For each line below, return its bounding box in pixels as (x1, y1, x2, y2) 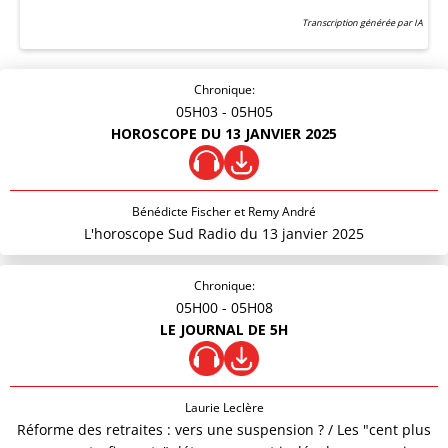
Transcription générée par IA (302, 16, 423, 29)
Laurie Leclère (184, 399, 264, 416)
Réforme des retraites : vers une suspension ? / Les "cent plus (17, 420, 431, 439)
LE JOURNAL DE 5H (160, 320, 288, 339)
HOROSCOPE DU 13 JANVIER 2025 (111, 124, 337, 143)
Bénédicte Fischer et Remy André (132, 203, 316, 220)
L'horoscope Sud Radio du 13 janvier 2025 (84, 224, 364, 243)
